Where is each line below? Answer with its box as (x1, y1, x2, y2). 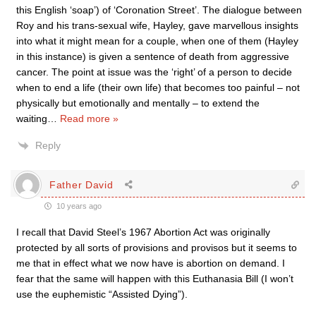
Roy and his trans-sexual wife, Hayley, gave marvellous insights (16, 20, 298, 31)
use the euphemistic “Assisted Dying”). (16, 288, 188, 300)
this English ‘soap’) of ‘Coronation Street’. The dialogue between (16, 4, 302, 16)
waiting (16, 113, 47, 124)
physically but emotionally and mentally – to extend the (16, 97, 260, 109)
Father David (49, 178, 114, 190)
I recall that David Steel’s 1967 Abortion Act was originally (16, 226, 270, 238)
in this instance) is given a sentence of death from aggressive (16, 51, 289, 62)
